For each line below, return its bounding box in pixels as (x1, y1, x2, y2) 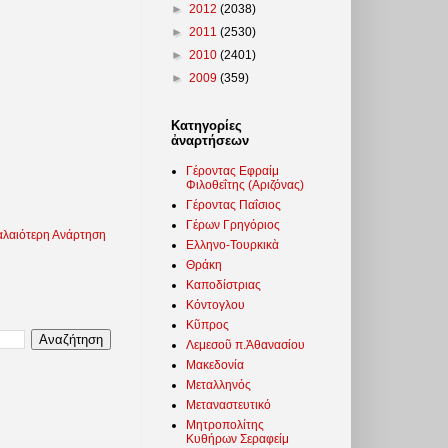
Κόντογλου (186, 297, 245, 312)
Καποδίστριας (186, 277, 261, 292)
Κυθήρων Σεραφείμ (186, 431, 289, 446)
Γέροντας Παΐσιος (186, 197, 281, 212)
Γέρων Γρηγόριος (186, 217, 280, 232)
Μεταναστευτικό (186, 397, 271, 412)
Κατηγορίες (171, 117, 242, 133)
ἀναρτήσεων (171, 132, 249, 148)
